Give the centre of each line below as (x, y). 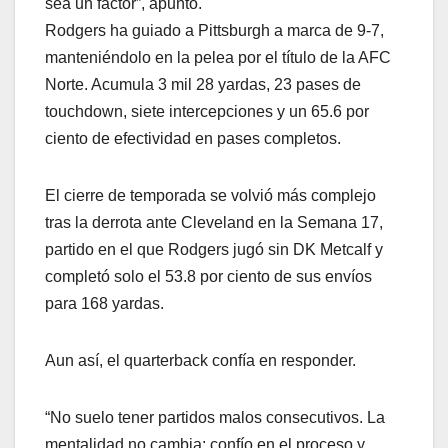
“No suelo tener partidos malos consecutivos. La (215, 418)
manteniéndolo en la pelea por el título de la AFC (218, 58)
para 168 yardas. (104, 304)
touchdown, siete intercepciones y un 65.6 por (207, 112)
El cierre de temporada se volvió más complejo (210, 196)
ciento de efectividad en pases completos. (193, 139)
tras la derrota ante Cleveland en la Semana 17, (214, 223)
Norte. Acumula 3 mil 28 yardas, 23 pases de (203, 85)
